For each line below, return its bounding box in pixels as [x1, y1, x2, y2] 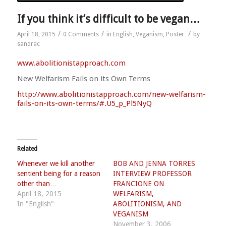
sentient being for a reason [17, 169, 100, 178]
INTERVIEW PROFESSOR [112, 169, 192, 178]
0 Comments [63, 30, 99, 38]
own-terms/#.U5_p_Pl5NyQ [58, 98, 152, 108]
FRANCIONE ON [112, 179, 164, 188]
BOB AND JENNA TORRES [112, 159, 195, 167]
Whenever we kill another [17, 159, 95, 167]
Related [17, 145, 37, 152]
